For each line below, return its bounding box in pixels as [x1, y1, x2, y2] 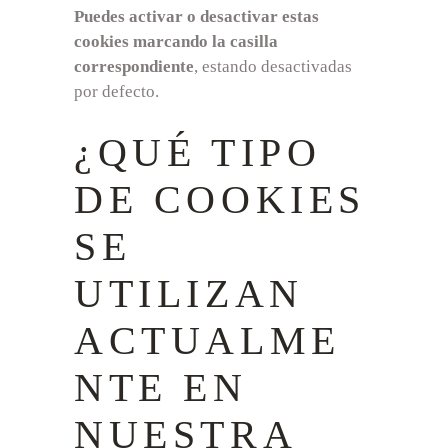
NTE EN [74, 364, 248, 410]
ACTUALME [74, 317, 341, 363]
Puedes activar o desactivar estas [74, 6, 319, 26]
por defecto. [74, 81, 159, 101]
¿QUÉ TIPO [74, 129, 322, 175]
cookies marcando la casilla [74, 31, 278, 51]
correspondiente [74, 56, 194, 76]
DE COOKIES [74, 176, 367, 222]
